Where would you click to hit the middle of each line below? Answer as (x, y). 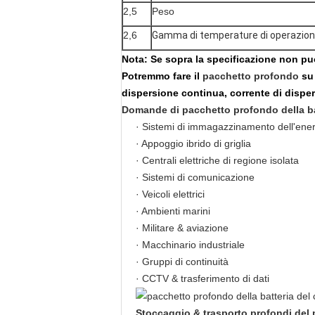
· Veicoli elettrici (170, 194)
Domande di (152, 110)
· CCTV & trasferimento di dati (202, 278)
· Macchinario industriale (190, 245)
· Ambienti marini (173, 211)
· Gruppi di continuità (182, 262)
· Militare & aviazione (182, 228)
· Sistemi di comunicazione (195, 177)
